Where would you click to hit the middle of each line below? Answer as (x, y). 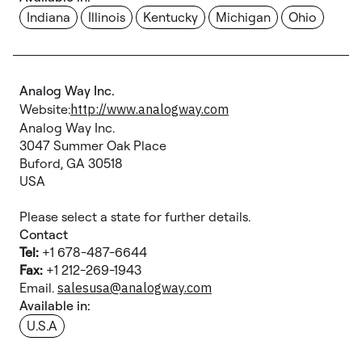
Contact (44, 234)
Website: (45, 109)
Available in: (55, 305)
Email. (38, 288)
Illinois (107, 17)
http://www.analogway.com (149, 109)
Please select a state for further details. (135, 217)
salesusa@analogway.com (135, 288)
